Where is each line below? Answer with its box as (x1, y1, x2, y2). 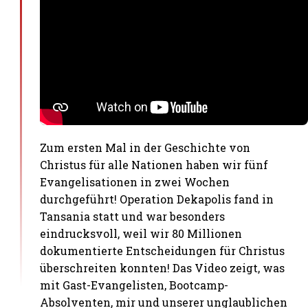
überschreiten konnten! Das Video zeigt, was (40, 260, 285, 275)
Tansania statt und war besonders (40, 208, 225, 223)
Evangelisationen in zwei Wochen (40, 174, 230, 189)
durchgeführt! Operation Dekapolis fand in (40, 191, 274, 206)
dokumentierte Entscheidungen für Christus (40, 243, 285, 258)
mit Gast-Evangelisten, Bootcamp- (40, 277, 229, 292)
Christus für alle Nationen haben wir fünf (40, 157, 269, 172)
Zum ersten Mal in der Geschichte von (40, 140, 251, 155)
